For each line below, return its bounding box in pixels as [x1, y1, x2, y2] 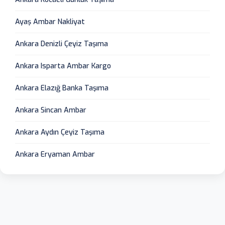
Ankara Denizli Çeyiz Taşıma [15, 39, 108, 49]
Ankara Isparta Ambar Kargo [15, 61, 111, 71]
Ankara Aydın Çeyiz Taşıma [15, 127, 104, 137]
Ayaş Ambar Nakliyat [15, 17, 85, 27]
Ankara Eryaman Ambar [15, 149, 95, 159]
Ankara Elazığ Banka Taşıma [15, 83, 108, 93]
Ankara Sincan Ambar [15, 105, 86, 115]
